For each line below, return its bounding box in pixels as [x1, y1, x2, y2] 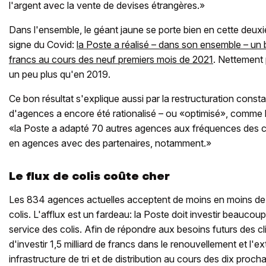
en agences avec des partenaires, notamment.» [9, 137, 211, 150]
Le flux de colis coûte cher [9, 169, 170, 184]
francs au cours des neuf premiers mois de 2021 [9, 53, 213, 66]
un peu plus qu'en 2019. [9, 68, 110, 81]
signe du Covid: [9, 39, 77, 51]
